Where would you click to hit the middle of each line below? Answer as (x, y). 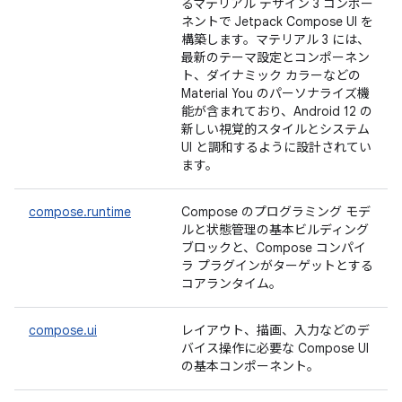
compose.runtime (80, 212)
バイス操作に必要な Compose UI (275, 348)
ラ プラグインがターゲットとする (277, 266)
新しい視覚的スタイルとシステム (275, 129)
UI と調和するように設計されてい (276, 147)
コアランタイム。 (232, 284)
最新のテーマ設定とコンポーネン (275, 57)
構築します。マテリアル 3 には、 (275, 39)
